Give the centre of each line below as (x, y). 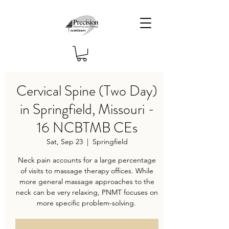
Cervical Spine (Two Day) (87, 91)
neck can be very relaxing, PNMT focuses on (87, 192)
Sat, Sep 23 (64, 142)
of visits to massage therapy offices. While (87, 171)
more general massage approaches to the (87, 182)
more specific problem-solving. (87, 203)
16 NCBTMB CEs (87, 128)
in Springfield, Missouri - (87, 110)
